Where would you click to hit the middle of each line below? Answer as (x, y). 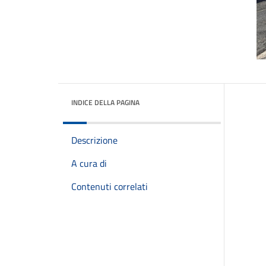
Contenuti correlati (110, 186)
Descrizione (94, 140)
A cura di (89, 163)
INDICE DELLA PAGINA (105, 102)
